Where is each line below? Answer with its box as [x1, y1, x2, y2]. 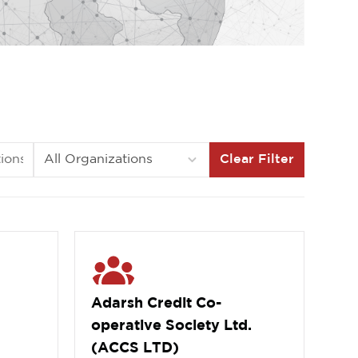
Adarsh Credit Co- [91, 297, 222, 311]
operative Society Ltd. [91, 320, 253, 333]
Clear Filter [219, 153, 294, 166]
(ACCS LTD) [91, 342, 180, 356]
